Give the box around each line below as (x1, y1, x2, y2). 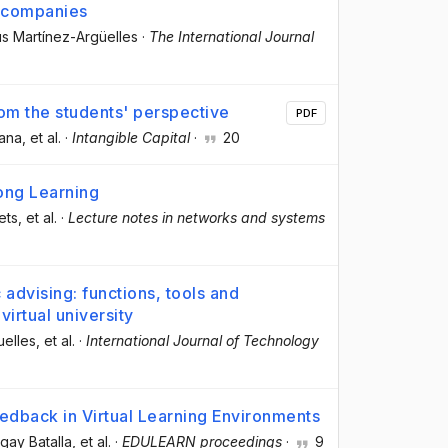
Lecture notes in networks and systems (68, 209, 325, 227)
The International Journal (149, 27, 314, 45)
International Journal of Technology (86, 332, 319, 350)
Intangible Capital (72, 128, 190, 146)
